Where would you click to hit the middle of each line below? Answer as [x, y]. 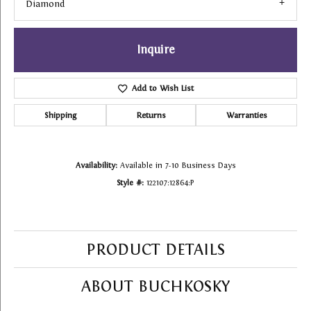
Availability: [96, 166]
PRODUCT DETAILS [155, 250]
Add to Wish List [162, 89]
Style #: [130, 183]
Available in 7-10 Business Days [178, 166]
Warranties [246, 116]
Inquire [155, 50]
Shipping [60, 116]
